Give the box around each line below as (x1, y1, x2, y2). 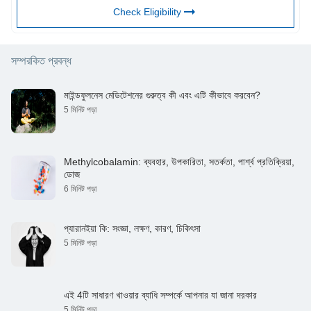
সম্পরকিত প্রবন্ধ (11, 55, 72, 67)
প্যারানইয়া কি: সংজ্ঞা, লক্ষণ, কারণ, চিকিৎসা (64, 223, 201, 235)
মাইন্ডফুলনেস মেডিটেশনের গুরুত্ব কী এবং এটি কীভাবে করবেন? (64, 90, 260, 101)
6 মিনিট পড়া (64, 184, 96, 194)
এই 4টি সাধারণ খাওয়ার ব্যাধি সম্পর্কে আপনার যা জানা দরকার (64, 289, 257, 301)
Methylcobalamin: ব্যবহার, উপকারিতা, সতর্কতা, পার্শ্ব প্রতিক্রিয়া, (64, 156, 294, 168)
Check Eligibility (113, 6, 181, 18)
